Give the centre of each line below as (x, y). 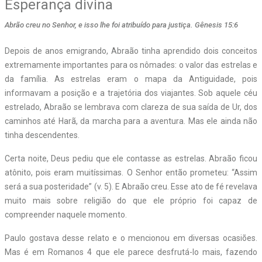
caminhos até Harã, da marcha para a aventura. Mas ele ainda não (131, 121)
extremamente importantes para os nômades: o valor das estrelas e (131, 65)
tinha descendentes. (42, 135)
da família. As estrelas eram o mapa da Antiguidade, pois (131, 79)
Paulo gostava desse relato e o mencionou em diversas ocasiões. (131, 238)
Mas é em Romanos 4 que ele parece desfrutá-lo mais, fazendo (131, 252)
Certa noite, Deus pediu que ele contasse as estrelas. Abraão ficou (131, 158)
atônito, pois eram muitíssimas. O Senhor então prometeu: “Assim (131, 172)
